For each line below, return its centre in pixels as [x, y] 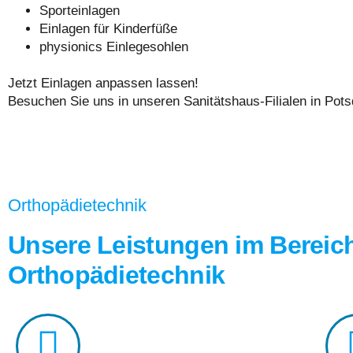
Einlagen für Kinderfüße [108, 29]
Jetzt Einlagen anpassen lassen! [103, 84]
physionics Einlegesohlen [114, 47]
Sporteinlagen [80, 11]
